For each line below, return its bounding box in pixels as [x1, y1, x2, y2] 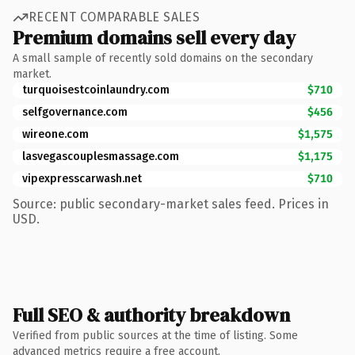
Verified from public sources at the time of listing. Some [13, 328, 298, 342]
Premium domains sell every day [13, 24, 296, 51]
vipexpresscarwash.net [22, 171, 142, 185]
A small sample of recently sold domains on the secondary [13, 51, 313, 65]
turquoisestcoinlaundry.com [22, 82, 170, 97]
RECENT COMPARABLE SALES [29, 10, 200, 25]
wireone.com [22, 127, 89, 141]
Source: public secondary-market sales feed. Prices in [13, 196, 329, 212]
